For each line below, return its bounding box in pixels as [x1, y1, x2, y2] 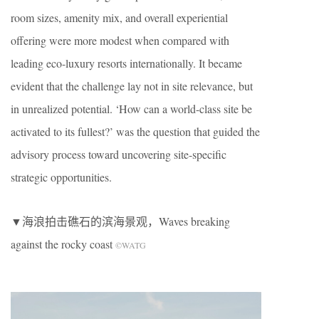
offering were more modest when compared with [11, 32, 229, 48]
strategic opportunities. [11, 169, 112, 184]
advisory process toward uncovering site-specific [11, 146, 226, 162]
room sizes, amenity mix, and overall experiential [11, 9, 228, 25]
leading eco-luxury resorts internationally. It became [11, 55, 242, 70]
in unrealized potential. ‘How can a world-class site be [11, 100, 252, 116]
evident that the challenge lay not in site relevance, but [11, 78, 253, 93]
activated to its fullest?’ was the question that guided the [11, 123, 260, 139]
